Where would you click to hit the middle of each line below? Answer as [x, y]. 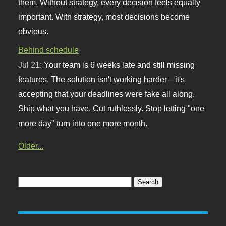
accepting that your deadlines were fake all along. [107, 94]
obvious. [34, 31]
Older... [31, 146]
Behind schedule [49, 50]
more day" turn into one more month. [83, 123]
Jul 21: [31, 64]
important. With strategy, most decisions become [104, 16]
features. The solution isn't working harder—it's [102, 79]
